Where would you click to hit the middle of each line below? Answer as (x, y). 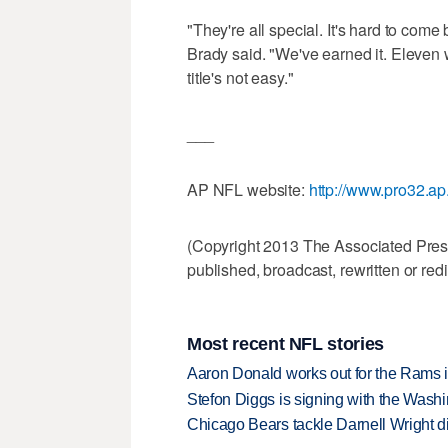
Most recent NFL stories (285, 343)
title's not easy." (240, 78)
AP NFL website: (248, 190)
